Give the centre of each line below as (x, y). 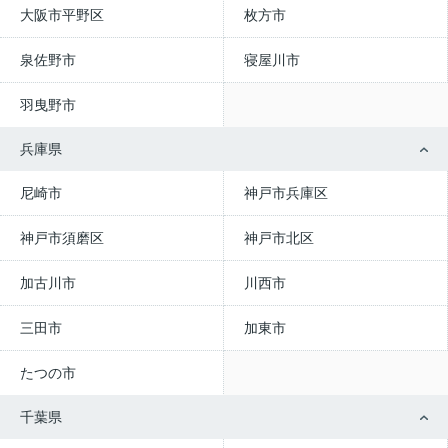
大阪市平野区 (62, 15)
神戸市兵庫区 (286, 193)
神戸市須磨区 (62, 238)
